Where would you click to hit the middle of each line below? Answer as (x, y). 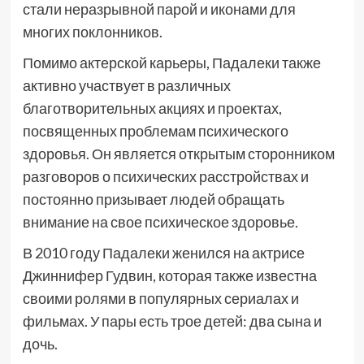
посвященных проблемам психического (155, 131)
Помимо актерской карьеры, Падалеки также (171, 63)
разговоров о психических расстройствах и (165, 176)
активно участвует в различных (126, 85)
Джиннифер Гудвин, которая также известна (169, 275)
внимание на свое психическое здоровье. (160, 222)
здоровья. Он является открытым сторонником (178, 154)
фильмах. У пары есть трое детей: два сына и (172, 321)
